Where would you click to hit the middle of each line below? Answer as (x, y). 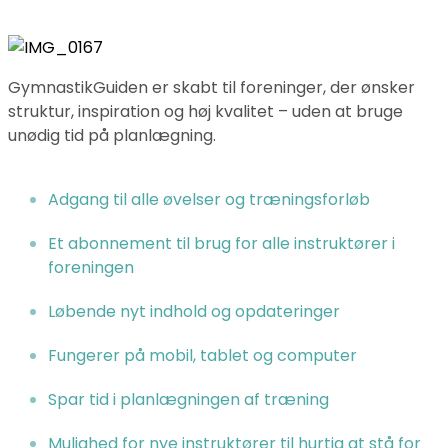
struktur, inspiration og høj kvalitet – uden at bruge (205, 112)
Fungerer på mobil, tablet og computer (202, 356)
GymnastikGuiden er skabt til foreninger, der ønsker (211, 88)
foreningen (91, 268)
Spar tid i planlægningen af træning (188, 400)
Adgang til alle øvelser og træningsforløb (209, 200)
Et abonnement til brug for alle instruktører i (221, 244)
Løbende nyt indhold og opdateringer (194, 312)
